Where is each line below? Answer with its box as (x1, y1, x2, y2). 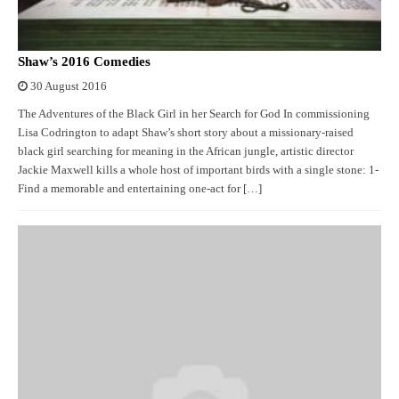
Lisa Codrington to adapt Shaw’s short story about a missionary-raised (18, 126, 354, 140)
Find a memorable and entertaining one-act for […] (18, 183, 262, 196)
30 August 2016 (30, 80, 107, 94)
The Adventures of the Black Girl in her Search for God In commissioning (18, 108, 370, 121)
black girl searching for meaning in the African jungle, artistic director (18, 145, 354, 159)
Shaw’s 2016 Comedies (18, 54, 151, 69)
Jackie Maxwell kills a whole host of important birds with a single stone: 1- (18, 164, 379, 177)
